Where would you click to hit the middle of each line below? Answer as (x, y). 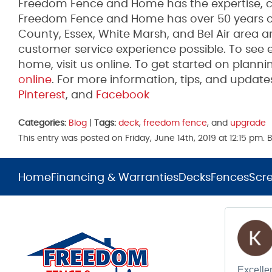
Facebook (121, 95)
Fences (230, 178)
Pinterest (42, 95)
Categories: (42, 123)
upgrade (248, 123)
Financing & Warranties (115, 178)
